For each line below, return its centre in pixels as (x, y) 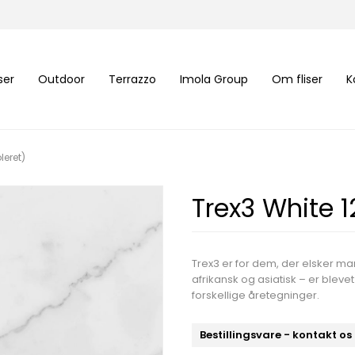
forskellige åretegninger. (256, 296)
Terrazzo (132, 79)
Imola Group (214, 79)
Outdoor (61, 79)
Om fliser (297, 79)
